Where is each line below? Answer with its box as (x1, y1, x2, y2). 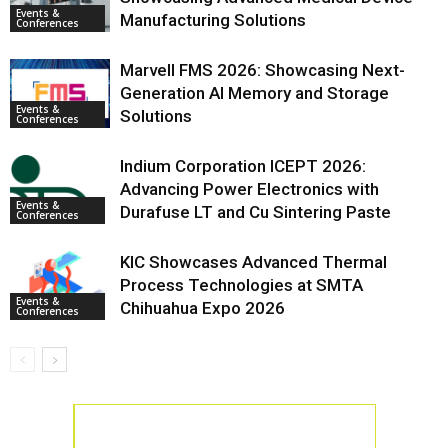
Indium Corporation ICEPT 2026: (120, 156, 366, 176)
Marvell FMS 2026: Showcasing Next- (120, 60, 405, 80)
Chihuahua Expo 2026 (120, 298, 285, 318)
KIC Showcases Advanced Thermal (120, 252, 387, 272)
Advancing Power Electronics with (120, 179, 379, 199)
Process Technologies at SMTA (120, 275, 363, 295)
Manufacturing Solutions (120, 10, 306, 30)
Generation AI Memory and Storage (120, 83, 389, 103)
